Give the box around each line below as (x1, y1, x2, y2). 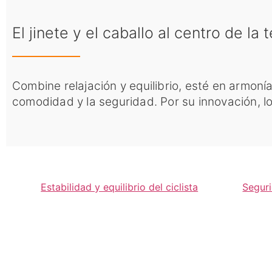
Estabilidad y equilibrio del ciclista (41, 181, 199, 193)
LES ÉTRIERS (18, 217, 149, 243)
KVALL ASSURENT (18, 240, 202, 266)
